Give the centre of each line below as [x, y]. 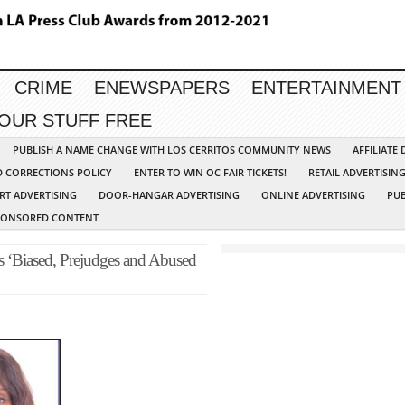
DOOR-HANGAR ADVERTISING [169, 195]
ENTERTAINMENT [326, 88]
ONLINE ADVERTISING [313, 195]
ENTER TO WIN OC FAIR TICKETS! [210, 173]
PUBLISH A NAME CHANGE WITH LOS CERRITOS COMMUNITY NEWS [172, 150]
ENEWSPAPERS [162, 88]
